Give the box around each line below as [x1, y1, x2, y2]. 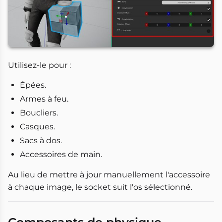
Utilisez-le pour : [8, 60, 71, 70]
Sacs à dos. [20, 136, 62, 146]
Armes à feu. [20, 94, 68, 104]
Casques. [20, 122, 55, 132]
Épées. [20, 80, 46, 90]
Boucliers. [20, 108, 58, 118]
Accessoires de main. [20, 150, 102, 160]
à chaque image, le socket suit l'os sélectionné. [8, 182, 192, 192]
